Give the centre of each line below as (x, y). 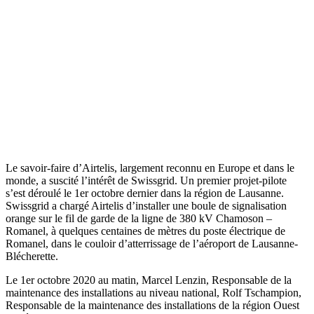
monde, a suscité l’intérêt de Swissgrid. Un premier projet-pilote (146, 181)
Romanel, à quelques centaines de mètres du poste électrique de (145, 231)
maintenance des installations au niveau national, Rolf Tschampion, (153, 293)
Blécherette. (32, 257)
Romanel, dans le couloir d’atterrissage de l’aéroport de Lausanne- (152, 244)
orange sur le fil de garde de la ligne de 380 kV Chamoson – (139, 219)
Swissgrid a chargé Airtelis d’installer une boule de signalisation (146, 206)
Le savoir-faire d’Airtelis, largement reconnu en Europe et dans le (150, 168)
